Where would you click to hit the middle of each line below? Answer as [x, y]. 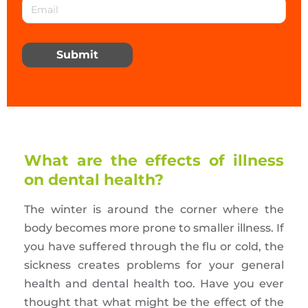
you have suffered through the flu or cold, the [154, 246]
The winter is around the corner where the [154, 209]
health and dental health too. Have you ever [154, 283]
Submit [77, 54]
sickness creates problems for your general [154, 265]
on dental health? [94, 179]
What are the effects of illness [154, 160]
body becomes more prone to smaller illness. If [154, 228]
